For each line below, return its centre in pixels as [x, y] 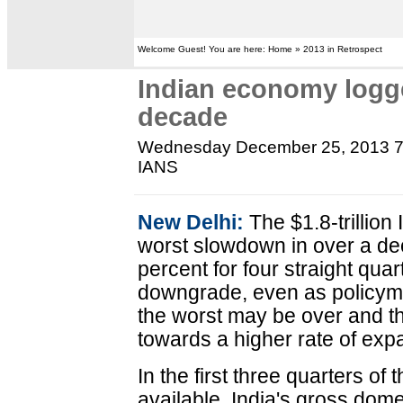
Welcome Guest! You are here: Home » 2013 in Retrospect [260, 49]
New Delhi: [191, 222]
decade [183, 117]
